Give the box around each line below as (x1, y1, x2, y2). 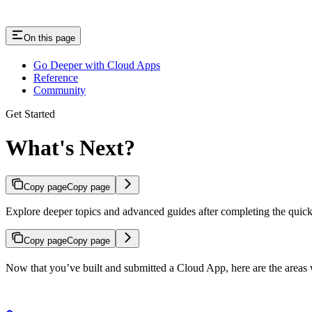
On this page (24, 32, 75, 43)
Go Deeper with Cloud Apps (33, 58, 160, 71)
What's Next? (6, 134, 135, 160)
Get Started (6, 107, 55, 120)
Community (33, 84, 86, 96)
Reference (33, 71, 78, 84)
